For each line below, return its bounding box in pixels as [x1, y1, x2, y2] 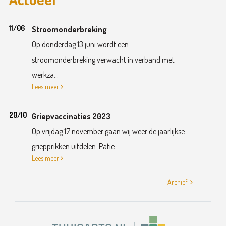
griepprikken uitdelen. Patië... [31, 141, 119, 152]
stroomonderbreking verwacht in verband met [31, 54, 175, 65]
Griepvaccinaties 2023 [31, 111, 110, 122]
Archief [167, 178, 188, 187]
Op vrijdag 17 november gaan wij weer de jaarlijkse [31, 126, 185, 137]
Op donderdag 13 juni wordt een [31, 39, 129, 50]
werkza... [31, 70, 59, 80]
